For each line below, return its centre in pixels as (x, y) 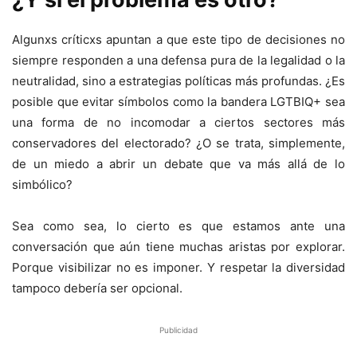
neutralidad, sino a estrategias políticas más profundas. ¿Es (178, 81)
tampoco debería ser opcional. (97, 288)
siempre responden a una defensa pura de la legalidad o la (178, 61)
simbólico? (42, 185)
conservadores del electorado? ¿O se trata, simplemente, (178, 143)
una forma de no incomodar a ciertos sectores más (178, 123)
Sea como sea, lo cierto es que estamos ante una (178, 226)
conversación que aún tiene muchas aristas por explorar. (178, 247)
